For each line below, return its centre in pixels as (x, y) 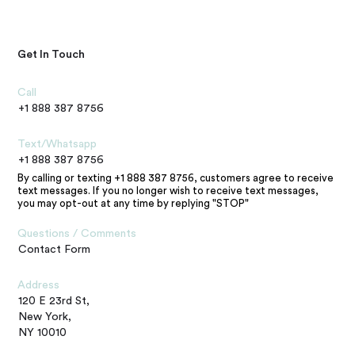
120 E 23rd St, (54, 301)
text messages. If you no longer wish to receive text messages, (168, 190)
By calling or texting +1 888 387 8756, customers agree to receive (176, 177)
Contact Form (55, 249)
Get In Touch (52, 54)
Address (39, 285)
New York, (45, 317)
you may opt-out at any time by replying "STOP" (134, 203)
